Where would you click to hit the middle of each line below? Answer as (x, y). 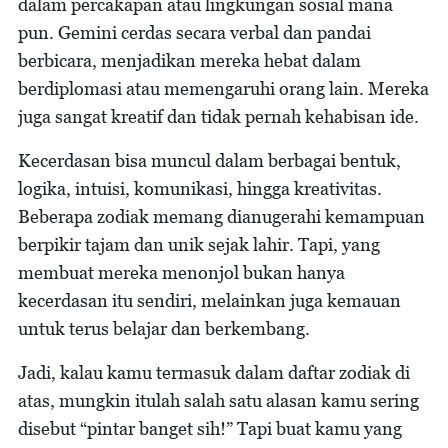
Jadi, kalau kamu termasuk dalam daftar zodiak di (214, 372)
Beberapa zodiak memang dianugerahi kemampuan (221, 216)
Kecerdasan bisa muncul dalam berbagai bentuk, (209, 160)
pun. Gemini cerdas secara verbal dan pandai (194, 32)
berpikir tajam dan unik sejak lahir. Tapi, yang (199, 244)
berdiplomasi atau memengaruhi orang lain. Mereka (223, 88)
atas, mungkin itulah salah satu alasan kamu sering (218, 400)
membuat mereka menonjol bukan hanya (181, 272)
